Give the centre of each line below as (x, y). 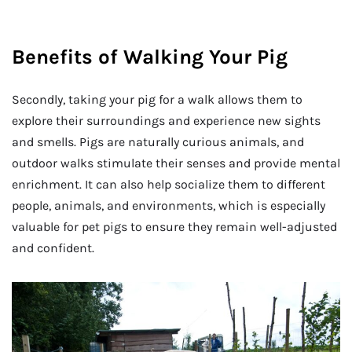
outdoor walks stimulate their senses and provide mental (176, 163)
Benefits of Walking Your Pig (150, 57)
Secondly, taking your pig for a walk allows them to (157, 100)
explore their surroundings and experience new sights (166, 121)
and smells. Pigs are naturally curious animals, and (158, 142)
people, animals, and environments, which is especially (169, 206)
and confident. (53, 248)
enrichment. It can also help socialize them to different (169, 185)
